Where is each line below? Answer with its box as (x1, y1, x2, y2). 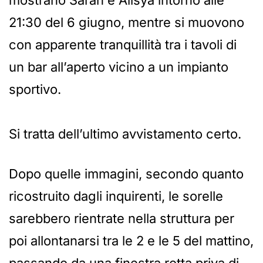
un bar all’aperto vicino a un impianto (9, 59, 228, 75)
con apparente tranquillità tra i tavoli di (9, 37, 237, 53)
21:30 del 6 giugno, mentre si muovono (9, 15, 244, 31)
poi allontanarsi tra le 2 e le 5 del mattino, (9, 233, 254, 249)
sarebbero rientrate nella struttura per (9, 211, 234, 227)
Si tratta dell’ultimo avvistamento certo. (9, 126, 241, 142)
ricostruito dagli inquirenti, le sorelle (9, 188, 223, 204)
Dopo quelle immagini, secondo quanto (9, 166, 244, 182)
